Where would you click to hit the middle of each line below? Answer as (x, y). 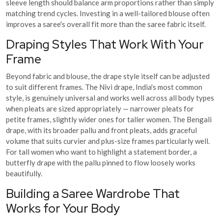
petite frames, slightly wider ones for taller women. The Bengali (109, 119)
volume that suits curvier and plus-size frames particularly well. (108, 141)
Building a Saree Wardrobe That (93, 193)
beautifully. (24, 173)
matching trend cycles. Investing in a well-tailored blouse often (108, 13)
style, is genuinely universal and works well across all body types (110, 97)
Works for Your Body (63, 208)
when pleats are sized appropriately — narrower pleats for (100, 108)
